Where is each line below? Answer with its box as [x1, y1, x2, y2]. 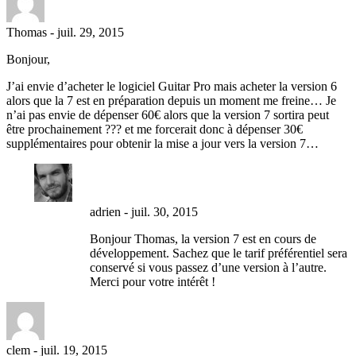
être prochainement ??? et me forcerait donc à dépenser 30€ [6, 122, 303, 136]
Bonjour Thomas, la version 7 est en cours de [90, 231, 316, 246]
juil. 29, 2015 [57, 25, 124, 39]
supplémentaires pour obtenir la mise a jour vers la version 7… [6, 136, 319, 150]
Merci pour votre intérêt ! [90, 274, 215, 288]
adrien [90, 204, 121, 219]
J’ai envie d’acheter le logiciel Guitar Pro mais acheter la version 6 [6, 79, 337, 93]
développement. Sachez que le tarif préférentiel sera [90, 246, 347, 260]
